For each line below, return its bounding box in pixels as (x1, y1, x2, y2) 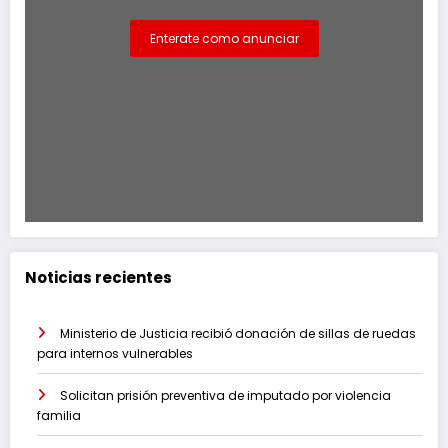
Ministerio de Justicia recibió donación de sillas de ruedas (60, 324, 416, 342)
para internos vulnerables (37, 344, 193, 362)
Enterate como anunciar (149, 30, 299, 48)
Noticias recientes (25, 267, 172, 289)
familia (37, 406, 81, 424)
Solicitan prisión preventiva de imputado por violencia (60, 386, 391, 404)
